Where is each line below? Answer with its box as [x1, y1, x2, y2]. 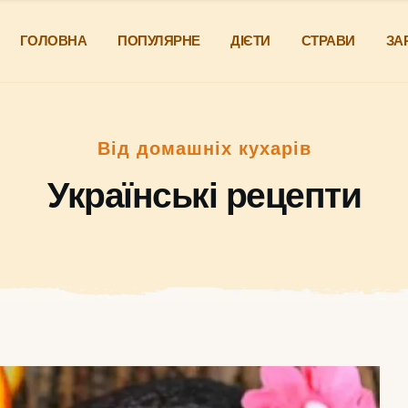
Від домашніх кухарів [97, 138, 311, 158]
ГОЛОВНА [19, 33, 87, 48]
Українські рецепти [47, 175, 361, 215]
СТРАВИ [301, 33, 355, 48]
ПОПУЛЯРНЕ [117, 33, 200, 48]
